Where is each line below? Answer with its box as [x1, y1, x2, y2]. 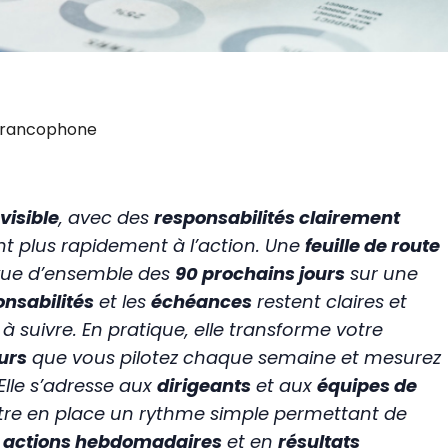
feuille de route [304, 233, 440, 259]
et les [93, 289, 151, 315]
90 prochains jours [174, 261, 345, 287]
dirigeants [156, 373, 251, 399]
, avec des [58, 205, 154, 231]
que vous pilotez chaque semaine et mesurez [26, 345, 441, 371]
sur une [344, 261, 418, 287]
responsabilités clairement [153, 205, 400, 231]
